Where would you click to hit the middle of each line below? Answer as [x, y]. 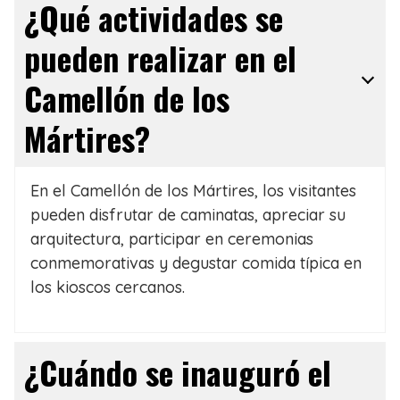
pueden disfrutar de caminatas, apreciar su [187, 215]
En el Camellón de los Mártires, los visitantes [193, 191]
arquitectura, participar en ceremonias [171, 239]
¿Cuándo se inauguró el [178, 372]
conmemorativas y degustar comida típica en [196, 263]
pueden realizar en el [160, 58]
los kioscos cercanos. [107, 287]
